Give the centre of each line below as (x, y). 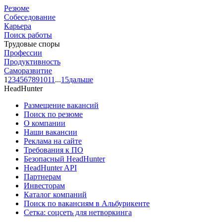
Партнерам (42, 176)
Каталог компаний (55, 194)
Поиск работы (28, 35)
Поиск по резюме (53, 114)
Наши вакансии (51, 132)
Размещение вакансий (61, 105)
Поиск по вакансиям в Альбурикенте (87, 203)
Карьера (18, 26)
